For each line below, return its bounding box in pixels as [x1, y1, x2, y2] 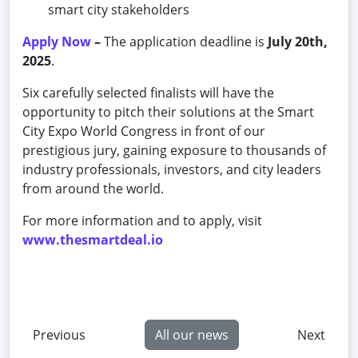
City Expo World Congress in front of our [22, 121, 265, 140]
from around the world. [22, 179, 164, 197]
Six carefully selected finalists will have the [22, 83, 274, 101]
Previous [33, 325, 86, 344]
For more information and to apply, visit [22, 211, 262, 229]
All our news [154, 325, 229, 344]
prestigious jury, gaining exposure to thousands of [22, 141, 326, 159]
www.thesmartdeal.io [22, 230, 163, 249]
